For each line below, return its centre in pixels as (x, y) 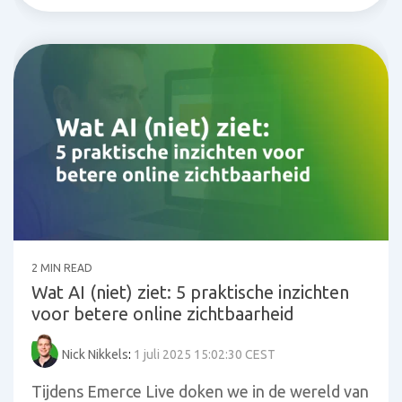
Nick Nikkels (95, 354)
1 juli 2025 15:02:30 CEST (205, 354)
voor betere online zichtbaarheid (163, 313)
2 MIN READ (62, 267)
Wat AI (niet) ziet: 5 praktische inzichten (190, 292)
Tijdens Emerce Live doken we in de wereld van (200, 391)
